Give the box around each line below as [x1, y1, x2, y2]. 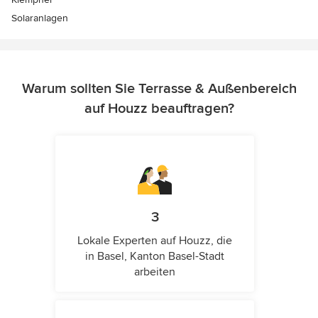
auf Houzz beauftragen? [84, 100, 234, 117]
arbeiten [134, 265, 175, 279]
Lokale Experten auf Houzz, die [77, 234, 232, 248]
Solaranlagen [11, 12, 68, 24]
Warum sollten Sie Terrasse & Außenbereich [21, 80, 297, 97]
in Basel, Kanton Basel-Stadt [85, 249, 224, 263]
